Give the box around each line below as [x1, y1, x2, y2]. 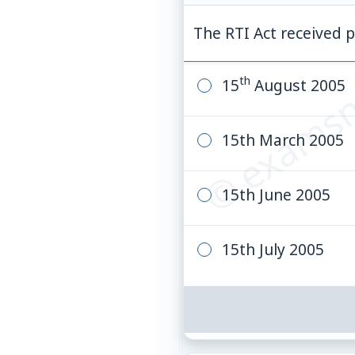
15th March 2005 [221, 128, 348, 151]
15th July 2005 [221, 238, 324, 260]
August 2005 [250, 74, 345, 96]
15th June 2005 [221, 183, 330, 205]
